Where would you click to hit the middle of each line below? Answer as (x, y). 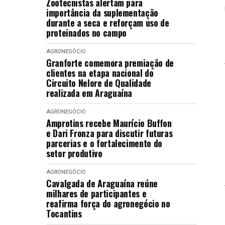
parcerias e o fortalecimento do (104, 143)
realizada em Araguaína (89, 93)
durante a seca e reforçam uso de (108, 23)
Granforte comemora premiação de (110, 63)
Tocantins (64, 213)
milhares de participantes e (96, 193)
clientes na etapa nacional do (100, 73)
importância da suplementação (102, 13)
